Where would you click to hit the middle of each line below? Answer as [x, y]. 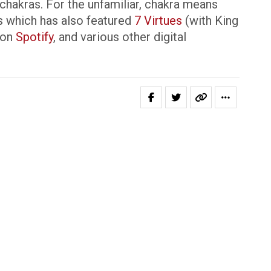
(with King [210, 21]
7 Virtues [158, 21]
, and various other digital [120, 37]
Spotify [34, 37]
